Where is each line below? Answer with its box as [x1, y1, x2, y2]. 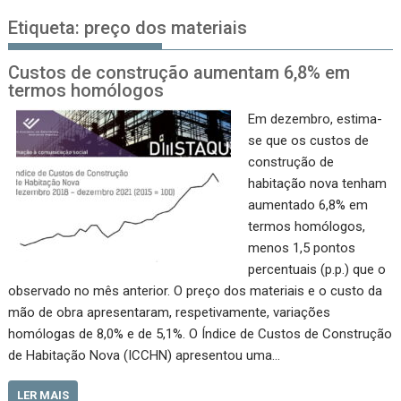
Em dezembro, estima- [247, 110, 382, 127]
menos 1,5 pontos [247, 239, 355, 256]
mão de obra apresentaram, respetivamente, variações [8, 303, 331, 320]
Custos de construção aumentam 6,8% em [8, 61, 351, 83]
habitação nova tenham [247, 175, 387, 192]
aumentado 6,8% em [247, 196, 368, 213]
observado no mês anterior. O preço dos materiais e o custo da [8, 282, 383, 299]
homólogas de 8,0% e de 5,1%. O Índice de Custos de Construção [8, 325, 393, 342]
